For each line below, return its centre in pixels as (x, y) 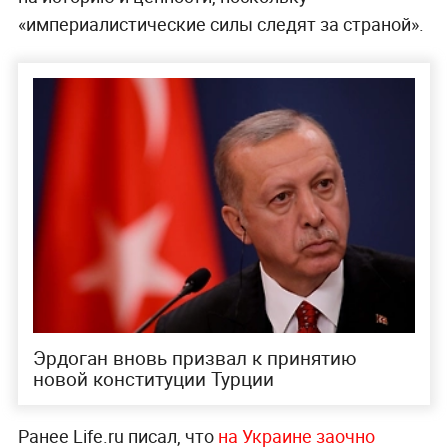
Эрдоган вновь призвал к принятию (194, 357)
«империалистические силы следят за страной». (220, 23)
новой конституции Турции (153, 378)
